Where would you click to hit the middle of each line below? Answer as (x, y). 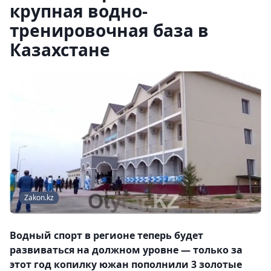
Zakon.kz (39, 198)
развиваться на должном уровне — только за (126, 250)
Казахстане (60, 50)
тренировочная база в (109, 30)
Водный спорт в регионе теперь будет (106, 236)
